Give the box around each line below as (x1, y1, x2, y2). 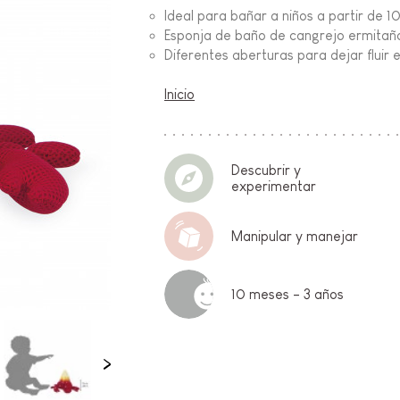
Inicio (164, 87, 196, 103)
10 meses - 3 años (231, 286, 345, 302)
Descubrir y (231, 162, 302, 178)
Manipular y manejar (231, 228, 359, 244)
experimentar (231, 178, 317, 194)
